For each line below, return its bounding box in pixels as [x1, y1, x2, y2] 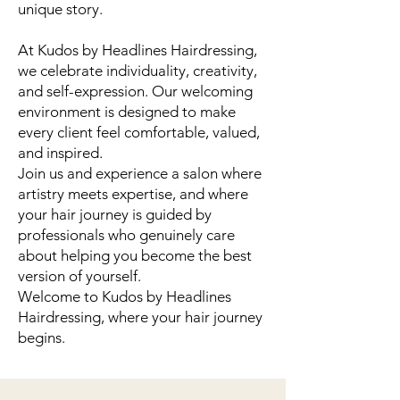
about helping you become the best [18, 246, 252, 264]
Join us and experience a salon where [18, 164, 262, 182]
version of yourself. [18, 267, 141, 285]
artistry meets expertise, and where [18, 185, 248, 203]
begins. [18, 329, 65, 346]
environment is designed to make [18, 103, 236, 121]
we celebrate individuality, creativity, [18, 62, 257, 79]
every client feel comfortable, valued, [18, 123, 260, 141]
